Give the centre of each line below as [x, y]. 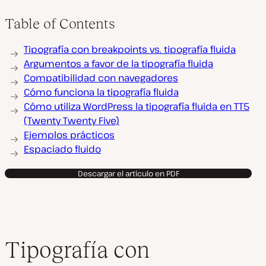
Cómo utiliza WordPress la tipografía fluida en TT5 [137, 106]
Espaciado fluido [62, 149]
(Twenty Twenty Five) [72, 121]
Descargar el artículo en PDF [128, 173]
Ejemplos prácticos [69, 135]
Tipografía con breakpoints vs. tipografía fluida [130, 49]
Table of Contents [60, 23]
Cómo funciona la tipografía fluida [101, 92]
